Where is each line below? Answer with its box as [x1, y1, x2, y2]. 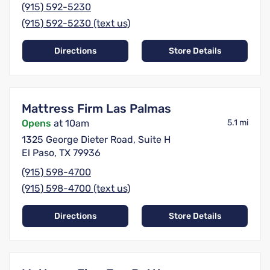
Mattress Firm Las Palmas [22, 101, 171, 116]
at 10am [51, 118, 89, 130]
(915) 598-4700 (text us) [22, 183, 130, 195]
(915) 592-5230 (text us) [22, 17, 130, 30]
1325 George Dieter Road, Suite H [22, 134, 171, 146]
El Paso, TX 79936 [22, 147, 101, 159]
